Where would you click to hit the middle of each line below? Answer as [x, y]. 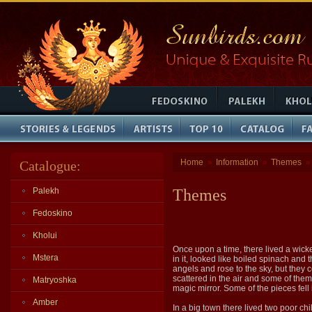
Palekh [46, 191]
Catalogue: [50, 166]
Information [237, 162]
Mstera [46, 258]
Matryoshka [55, 280]
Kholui [45, 235]
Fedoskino [53, 213]
